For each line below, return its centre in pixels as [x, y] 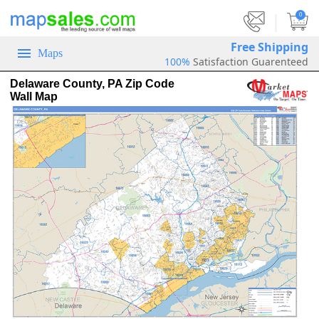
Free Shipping [270, 47]
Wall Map [34, 96]
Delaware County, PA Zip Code [92, 84]
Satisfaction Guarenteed [251, 61]
